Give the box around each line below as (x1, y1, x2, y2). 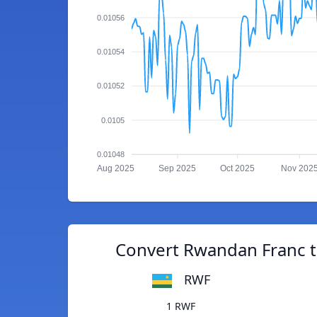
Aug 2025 (96, 163, 134, 174)
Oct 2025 (220, 163, 255, 174)
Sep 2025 (158, 163, 197, 174)
